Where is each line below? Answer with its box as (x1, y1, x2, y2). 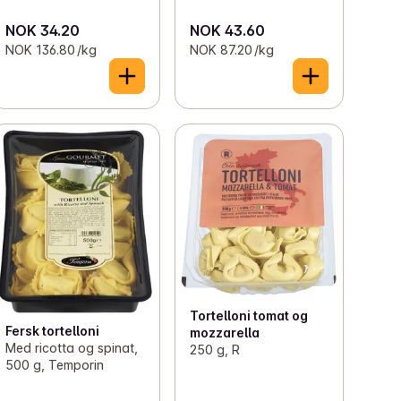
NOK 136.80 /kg (5, 42, 98, 58)
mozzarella (189, 325, 260, 341)
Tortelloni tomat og (189, 308, 308, 324)
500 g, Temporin (5, 356, 105, 372)
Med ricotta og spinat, (5, 339, 139, 355)
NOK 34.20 (5, 21, 81, 40)
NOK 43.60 (189, 21, 265, 40)
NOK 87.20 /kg (189, 42, 274, 58)
